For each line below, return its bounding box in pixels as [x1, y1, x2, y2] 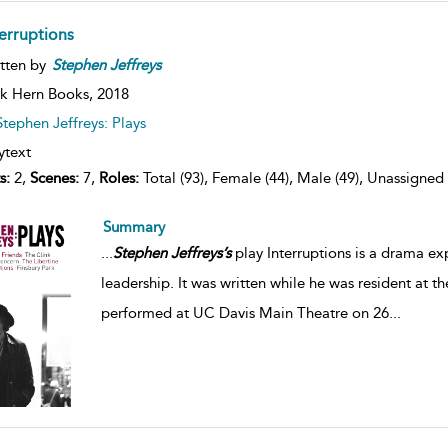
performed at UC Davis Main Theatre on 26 [100, 303, 389, 322]
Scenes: [29, 168, 79, 187]
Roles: [98, 168, 139, 187]
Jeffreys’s [170, 243, 231, 262]
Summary [102, 217, 165, 236]
